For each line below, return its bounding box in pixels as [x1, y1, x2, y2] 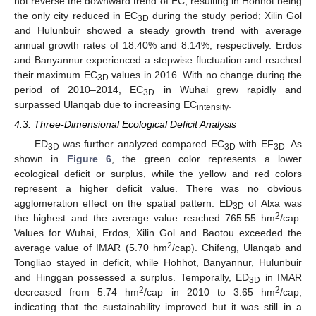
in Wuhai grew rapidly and [154, 83, 302, 95]
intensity [197, 102, 229, 112]
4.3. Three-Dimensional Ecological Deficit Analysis [14, 118, 236, 130]
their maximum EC [14, 68, 97, 80]
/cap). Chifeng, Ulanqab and [171, 241, 302, 253]
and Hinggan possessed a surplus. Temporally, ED [14, 271, 249, 283]
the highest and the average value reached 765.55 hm [14, 212, 275, 224]
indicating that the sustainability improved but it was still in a [14, 300, 302, 312]
